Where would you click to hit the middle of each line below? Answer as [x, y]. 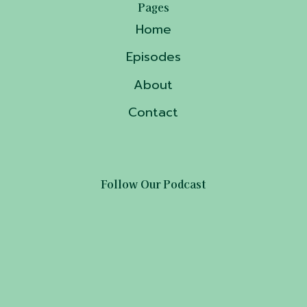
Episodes [153, 57]
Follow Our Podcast [153, 183]
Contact [153, 113]
